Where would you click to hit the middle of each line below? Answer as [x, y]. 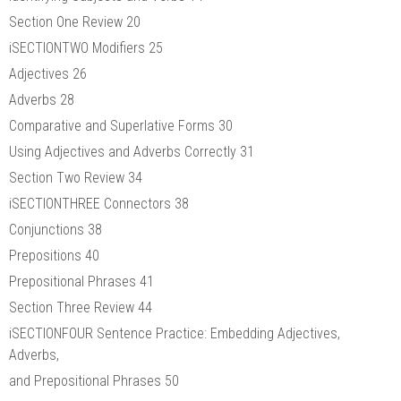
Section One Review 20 [75, 21]
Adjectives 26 [48, 73]
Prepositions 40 [54, 255]
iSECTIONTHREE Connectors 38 [99, 203]
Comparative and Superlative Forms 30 [121, 125]
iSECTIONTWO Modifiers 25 [86, 47]
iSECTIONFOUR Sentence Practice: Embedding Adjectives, [175, 333]
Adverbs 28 [42, 99]
